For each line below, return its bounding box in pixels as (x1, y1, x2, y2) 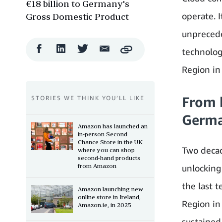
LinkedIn (66, 42, 96, 52)
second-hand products (78, 154, 140, 162)
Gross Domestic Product (26, 10, 129, 22)
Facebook (45, 42, 77, 52)
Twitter (88, 42, 113, 52)
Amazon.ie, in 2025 (78, 201, 131, 209)
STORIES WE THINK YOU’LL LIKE (31, 94, 145, 102)
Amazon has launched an (78, 122, 148, 130)
